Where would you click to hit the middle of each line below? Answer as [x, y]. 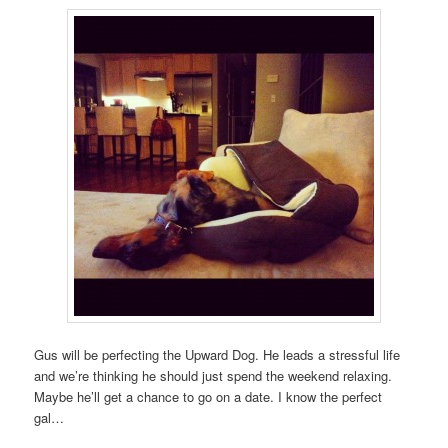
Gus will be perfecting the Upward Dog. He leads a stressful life [217, 354]
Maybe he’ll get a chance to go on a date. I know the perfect [208, 396]
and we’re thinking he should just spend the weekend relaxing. [213, 375]
